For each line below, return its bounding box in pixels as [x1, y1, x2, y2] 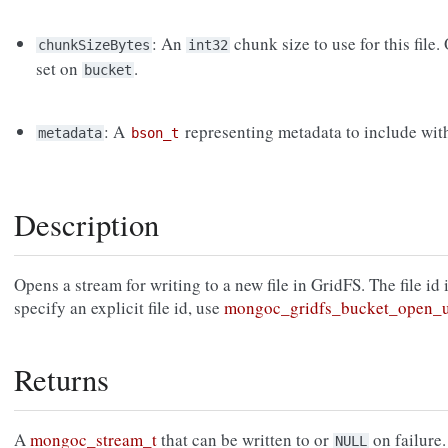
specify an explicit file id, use [14, 296, 224, 320]
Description [14, 204, 159, 246]
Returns [14, 359, 109, 401]
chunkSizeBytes [38, 37, 151, 54]
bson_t [131, 125, 180, 142]
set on [36, 57, 83, 81]
